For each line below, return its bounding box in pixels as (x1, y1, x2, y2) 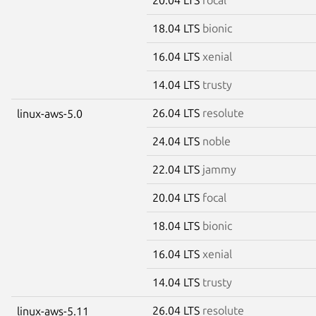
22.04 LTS (152, 162, 202, 176)
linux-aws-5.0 (17, 107, 83, 120)
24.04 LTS (152, 134, 202, 147)
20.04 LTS (152, 190, 202, 204)
